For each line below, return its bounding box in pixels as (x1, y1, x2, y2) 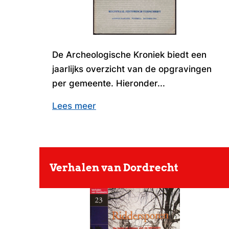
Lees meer (52, 101, 96, 111)
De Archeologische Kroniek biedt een (52, 50, 207, 60)
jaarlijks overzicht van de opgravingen (52, 64, 212, 75)
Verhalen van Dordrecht (50, 162, 178, 174)
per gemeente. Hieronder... (52, 78, 165, 89)
